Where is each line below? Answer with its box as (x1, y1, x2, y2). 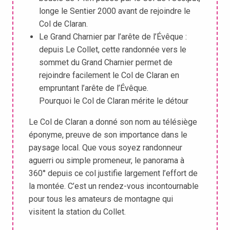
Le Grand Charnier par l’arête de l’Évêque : (39, 32, 187, 42)
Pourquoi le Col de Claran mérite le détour (39, 96, 188, 106)
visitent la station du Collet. (29, 207, 126, 217)
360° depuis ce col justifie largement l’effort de (29, 168, 198, 179)
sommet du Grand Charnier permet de (39, 57, 172, 68)
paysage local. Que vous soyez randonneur (29, 143, 182, 153)
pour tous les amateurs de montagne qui (29, 194, 173, 204)
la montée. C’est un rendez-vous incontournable (29, 181, 199, 191)
